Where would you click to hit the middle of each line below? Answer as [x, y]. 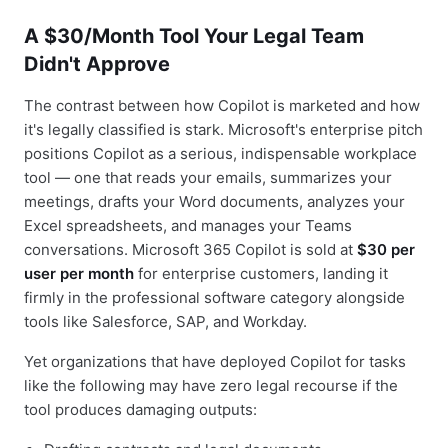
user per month [79, 273]
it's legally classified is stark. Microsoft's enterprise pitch [223, 129]
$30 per [386, 249]
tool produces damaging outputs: [140, 409]
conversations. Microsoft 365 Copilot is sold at [190, 249]
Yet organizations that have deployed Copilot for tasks [215, 361]
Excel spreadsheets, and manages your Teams [188, 225]
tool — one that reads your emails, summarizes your [208, 177]
